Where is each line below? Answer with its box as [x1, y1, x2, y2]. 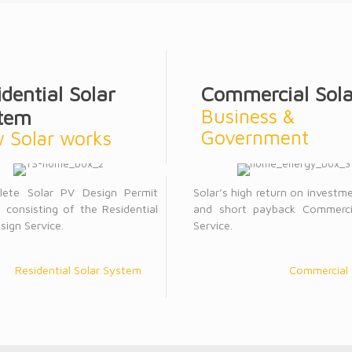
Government [201, 126, 309, 148]
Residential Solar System [15, 263, 141, 277]
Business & [201, 104, 295, 127]
